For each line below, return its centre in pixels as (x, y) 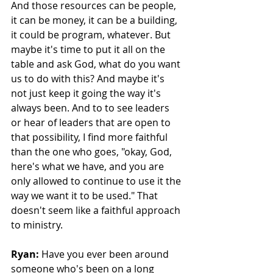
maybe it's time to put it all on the (89, 49)
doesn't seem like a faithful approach (97, 210)
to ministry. (38, 225)
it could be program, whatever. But (92, 35)
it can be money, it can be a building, (95, 20)
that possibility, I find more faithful (90, 137)
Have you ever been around (105, 254)
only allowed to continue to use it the (97, 181)
